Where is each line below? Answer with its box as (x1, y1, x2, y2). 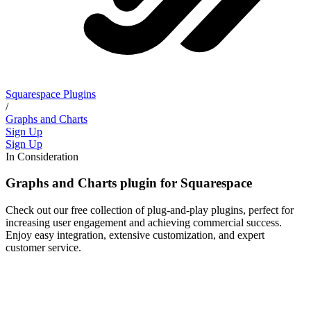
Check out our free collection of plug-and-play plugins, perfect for (6, 203, 294, 216)
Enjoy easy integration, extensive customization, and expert (6, 228, 264, 241)
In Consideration (6, 150, 78, 162)
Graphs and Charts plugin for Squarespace (6, 176, 252, 191)
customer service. (6, 241, 81, 253)
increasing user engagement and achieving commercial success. (6, 216, 282, 228)
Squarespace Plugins (6, 87, 96, 100)
